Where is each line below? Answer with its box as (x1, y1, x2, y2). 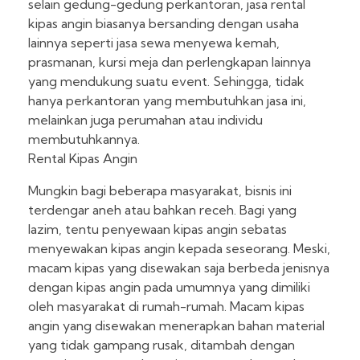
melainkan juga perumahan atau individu (28, 112, 263, 129)
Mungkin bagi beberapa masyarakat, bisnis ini (28, 182, 292, 199)
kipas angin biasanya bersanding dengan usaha (28, 15, 299, 32)
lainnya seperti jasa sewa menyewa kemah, (28, 35, 280, 51)
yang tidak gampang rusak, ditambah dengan (28, 337, 295, 354)
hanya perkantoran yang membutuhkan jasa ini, (28, 92, 306, 109)
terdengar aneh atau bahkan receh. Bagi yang (28, 202, 297, 219)
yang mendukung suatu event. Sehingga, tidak (28, 73, 305, 90)
